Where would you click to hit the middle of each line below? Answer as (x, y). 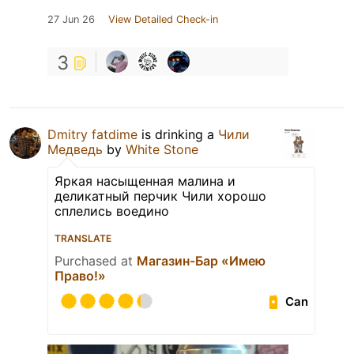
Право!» (80, 276)
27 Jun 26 (71, 20)
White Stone (162, 150)
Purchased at (96, 261)
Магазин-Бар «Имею (201, 261)
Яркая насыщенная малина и (145, 181)
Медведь (75, 150)
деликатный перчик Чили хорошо (160, 196)
